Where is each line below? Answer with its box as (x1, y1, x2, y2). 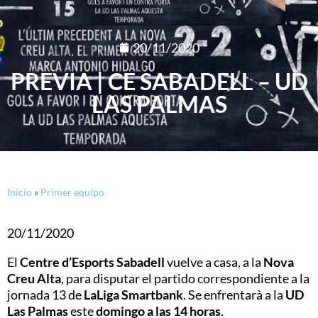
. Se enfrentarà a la (183, 286, 285, 302)
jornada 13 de (7, 286, 84, 302)
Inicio (7, 185, 32, 198)
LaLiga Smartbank (84, 286, 183, 302)
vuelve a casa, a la (165, 253, 263, 270)
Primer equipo (40, 185, 104, 198)
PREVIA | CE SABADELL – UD (10, 67, 308, 95)
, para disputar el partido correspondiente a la (61, 270, 309, 286)
